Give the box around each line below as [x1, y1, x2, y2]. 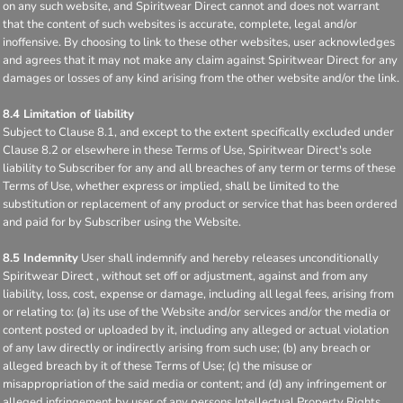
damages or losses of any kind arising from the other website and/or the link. [3, 70, 399, 86]
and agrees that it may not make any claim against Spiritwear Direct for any [3, 52, 398, 68]
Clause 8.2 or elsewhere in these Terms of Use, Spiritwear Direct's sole [3, 142, 372, 158]
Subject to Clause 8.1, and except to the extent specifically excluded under [3, 124, 394, 140]
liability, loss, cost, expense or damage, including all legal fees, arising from [3, 286, 394, 302]
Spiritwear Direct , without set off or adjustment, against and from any [3, 268, 368, 284]
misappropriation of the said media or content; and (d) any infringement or [3, 376, 387, 392]
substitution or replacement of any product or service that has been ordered [3, 196, 398, 212]
